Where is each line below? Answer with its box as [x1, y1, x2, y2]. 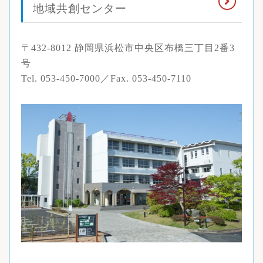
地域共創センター [33, 2, 127, 15]
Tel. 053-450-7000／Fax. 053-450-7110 [21, 73, 191, 85]
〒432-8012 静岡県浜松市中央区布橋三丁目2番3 [21, 42, 235, 54]
